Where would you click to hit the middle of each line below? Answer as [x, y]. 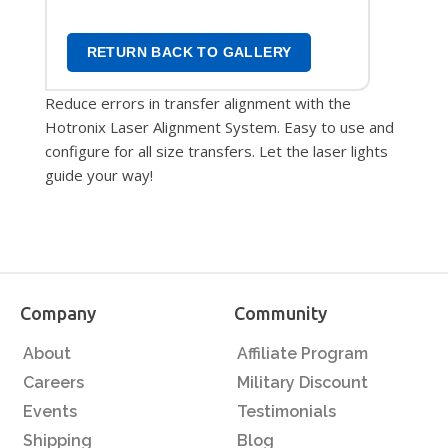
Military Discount [302, 382]
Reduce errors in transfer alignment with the [198, 103]
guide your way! [99, 175]
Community [280, 313]
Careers [53, 382]
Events [49, 411]
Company [58, 313]
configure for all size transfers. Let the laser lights [216, 151]
